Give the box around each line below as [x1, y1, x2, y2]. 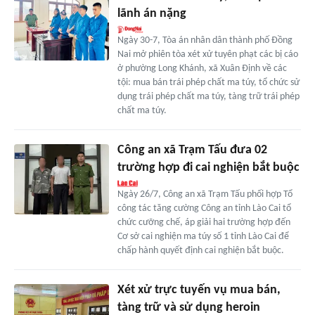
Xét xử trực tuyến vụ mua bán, [117, 283, 281, 297]
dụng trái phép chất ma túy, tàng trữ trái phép [117, 91, 300, 102]
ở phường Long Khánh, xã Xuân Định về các [117, 63, 287, 74]
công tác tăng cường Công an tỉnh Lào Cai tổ [117, 202, 291, 214]
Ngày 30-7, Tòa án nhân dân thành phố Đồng [117, 34, 292, 46]
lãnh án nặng [117, 6, 186, 20]
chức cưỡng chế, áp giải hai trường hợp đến [117, 217, 290, 228]
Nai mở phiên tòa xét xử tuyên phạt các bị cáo [117, 49, 298, 60]
